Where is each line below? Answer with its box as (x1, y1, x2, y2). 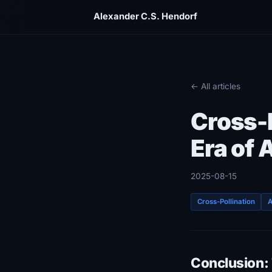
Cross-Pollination (197, 197, 255, 206)
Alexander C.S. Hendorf (93, 11, 197, 22)
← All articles (191, 81, 240, 91)
